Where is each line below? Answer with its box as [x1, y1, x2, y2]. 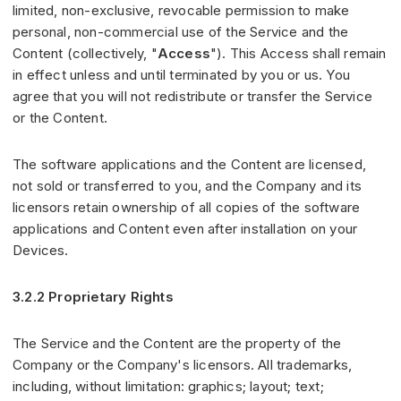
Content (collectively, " [13, 45, 158, 63]
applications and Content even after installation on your [13, 220, 358, 238]
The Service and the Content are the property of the [13, 335, 342, 353]
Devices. [13, 242, 69, 260]
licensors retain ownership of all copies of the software [13, 199, 361, 217]
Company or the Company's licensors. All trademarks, [13, 356, 353, 374]
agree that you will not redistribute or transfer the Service [13, 88, 373, 106]
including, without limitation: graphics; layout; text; [13, 378, 324, 396]
